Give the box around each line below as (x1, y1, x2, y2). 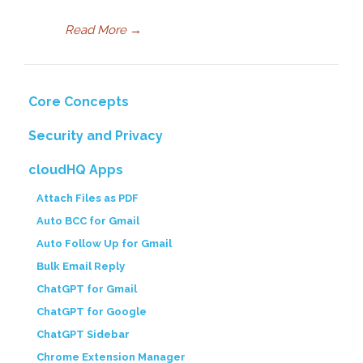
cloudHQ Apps (28, 162, 123, 177)
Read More (65, 23, 126, 37)
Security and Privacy (28, 128, 163, 143)
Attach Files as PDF (36, 192, 139, 204)
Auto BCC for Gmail (36, 215, 139, 227)
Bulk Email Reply (36, 260, 125, 272)
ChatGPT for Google (36, 305, 147, 318)
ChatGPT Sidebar (36, 328, 130, 340)
